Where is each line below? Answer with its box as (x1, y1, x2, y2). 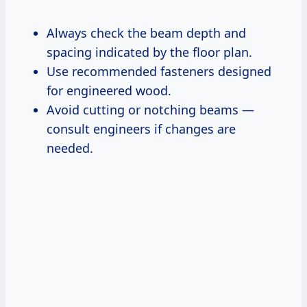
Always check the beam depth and (47, 24, 246, 41)
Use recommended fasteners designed (47, 62, 271, 79)
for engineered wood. (47, 82, 171, 99)
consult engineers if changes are (47, 120, 236, 137)
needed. (47, 139, 93, 156)
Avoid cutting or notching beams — (47, 101, 254, 118)
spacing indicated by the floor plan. (47, 43, 252, 60)
